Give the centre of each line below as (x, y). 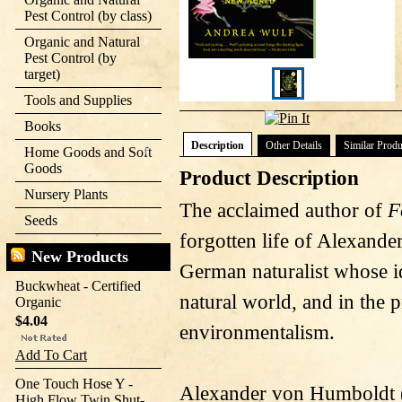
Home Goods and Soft (88, 152)
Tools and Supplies (78, 100)
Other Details (294, 145)
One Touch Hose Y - (74, 384)
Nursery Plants (66, 194)
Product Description (269, 178)
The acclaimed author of (284, 210)
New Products (80, 257)
